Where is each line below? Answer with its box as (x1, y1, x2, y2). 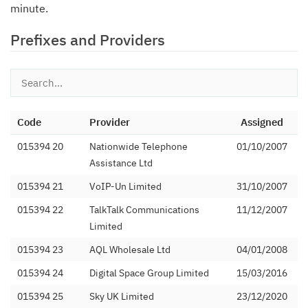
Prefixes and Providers (10, 30, 165, 49)
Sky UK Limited (89, 290, 154, 302)
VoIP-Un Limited (89, 180, 162, 192)
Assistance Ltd (89, 157, 153, 169)
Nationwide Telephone (89, 140, 188, 153)
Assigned (241, 115, 283, 129)
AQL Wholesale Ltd (89, 243, 170, 256)
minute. (10, 1, 48, 15)
